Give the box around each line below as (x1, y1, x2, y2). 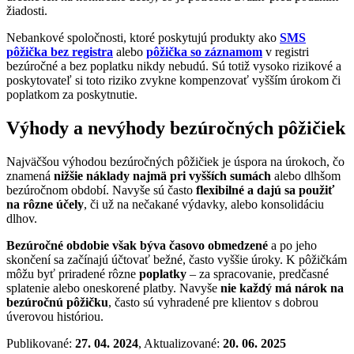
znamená (6, 168, 54, 183)
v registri (262, 45, 309, 59)
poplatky (139, 266, 186, 281)
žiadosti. (6, 4, 47, 18)
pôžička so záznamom (146, 45, 262, 59)
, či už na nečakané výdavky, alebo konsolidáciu (84, 197, 324, 211)
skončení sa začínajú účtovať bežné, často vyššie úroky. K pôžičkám (6, 252, 347, 266)
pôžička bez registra (6, 45, 113, 59)
